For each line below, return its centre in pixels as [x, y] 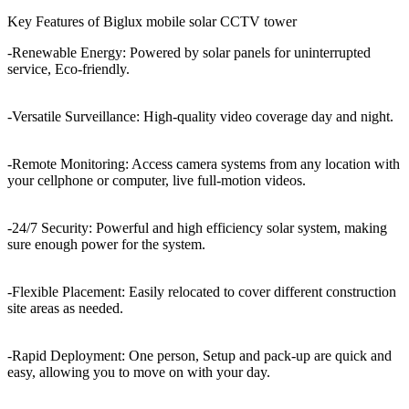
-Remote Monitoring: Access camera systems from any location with [204, 163]
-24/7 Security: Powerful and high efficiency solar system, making [197, 227]
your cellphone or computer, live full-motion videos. [157, 180]
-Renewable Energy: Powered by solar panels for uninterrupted [189, 52]
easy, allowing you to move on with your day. [139, 372]
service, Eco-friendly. [68, 68]
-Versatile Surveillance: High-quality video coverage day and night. [200, 116]
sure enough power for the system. [106, 244]
